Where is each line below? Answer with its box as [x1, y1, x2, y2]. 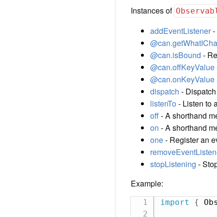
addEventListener [150, 25, 211, 36]
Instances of [131, 5, 174, 16]
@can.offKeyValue [150, 62, 215, 73]
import [160, 198, 189, 207]
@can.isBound [150, 49, 201, 61]
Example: [131, 178, 163, 189]
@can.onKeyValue [150, 74, 215, 85]
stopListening [150, 158, 196, 170]
